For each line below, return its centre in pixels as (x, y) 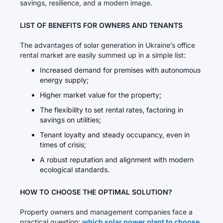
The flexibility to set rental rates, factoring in (111, 110)
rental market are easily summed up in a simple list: (103, 55)
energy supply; (64, 80)
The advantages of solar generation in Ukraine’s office (108, 45)
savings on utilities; (70, 120)
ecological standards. (75, 169)
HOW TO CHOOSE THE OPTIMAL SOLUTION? (96, 192)
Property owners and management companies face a (106, 212)
